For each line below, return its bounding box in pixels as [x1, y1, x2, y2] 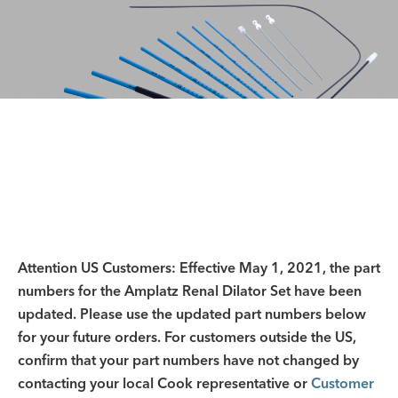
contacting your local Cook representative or [18, 374, 311, 392]
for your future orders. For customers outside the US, [18, 328, 356, 346]
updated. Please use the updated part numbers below [18, 305, 366, 322]
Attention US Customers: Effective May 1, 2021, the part [18, 259, 380, 276]
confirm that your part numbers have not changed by [18, 351, 359, 369]
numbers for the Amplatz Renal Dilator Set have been [18, 282, 362, 299]
